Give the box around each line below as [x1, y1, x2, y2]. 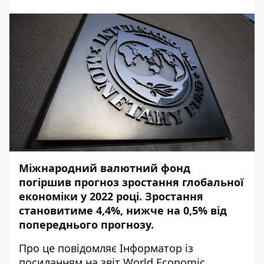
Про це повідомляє [19, 241, 117, 255]
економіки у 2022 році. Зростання [19, 189, 203, 203]
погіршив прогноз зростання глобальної [19, 175, 243, 189]
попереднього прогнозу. [19, 217, 157, 232]
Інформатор [120, 241, 182, 255]
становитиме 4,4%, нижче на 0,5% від [19, 203, 227, 217]
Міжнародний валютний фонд [19, 161, 190, 175]
